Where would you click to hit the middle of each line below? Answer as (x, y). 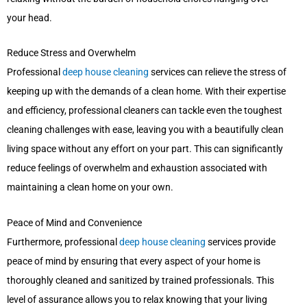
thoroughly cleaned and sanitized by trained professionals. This (140, 281)
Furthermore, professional (63, 242)
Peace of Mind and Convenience (74, 223)
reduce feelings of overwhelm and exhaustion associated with (137, 168)
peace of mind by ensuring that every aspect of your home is (134, 261)
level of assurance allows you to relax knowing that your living (137, 300)
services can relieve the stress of (218, 72)
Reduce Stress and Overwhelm (71, 53)
